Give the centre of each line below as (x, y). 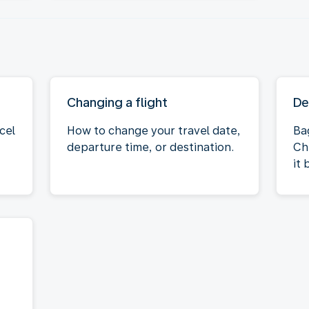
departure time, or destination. (150, 147)
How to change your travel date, (154, 130)
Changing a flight (117, 102)
